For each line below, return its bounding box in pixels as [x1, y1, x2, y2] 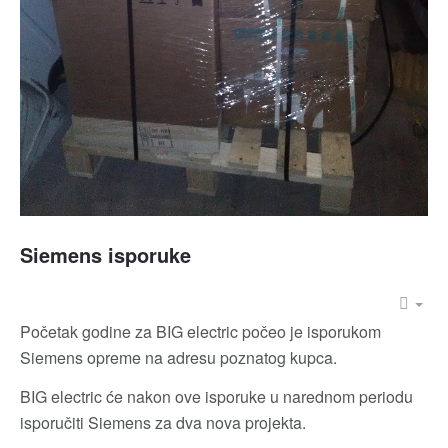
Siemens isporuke [20, 239, 191, 269]
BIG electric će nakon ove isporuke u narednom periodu [20, 384, 413, 408]
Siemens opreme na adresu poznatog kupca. [20, 345, 337, 369]
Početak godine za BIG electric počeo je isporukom [20, 319, 381, 343]
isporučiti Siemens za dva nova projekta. [20, 410, 310, 434]
